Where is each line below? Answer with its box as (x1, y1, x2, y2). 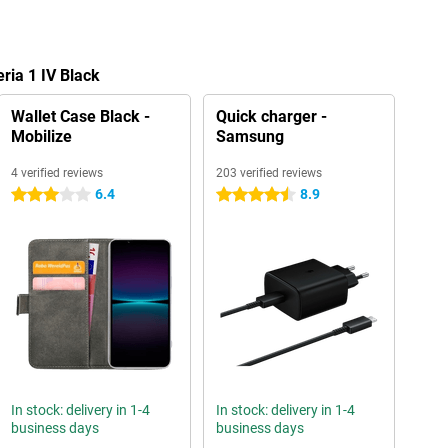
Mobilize (10, 127, 72, 146)
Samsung (215, 127, 284, 146)
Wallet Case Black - (10, 107, 150, 126)
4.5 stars (215, 187, 271, 203)
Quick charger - (215, 107, 327, 126)
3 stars (10, 187, 54, 203)
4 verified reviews (10, 166, 103, 180)
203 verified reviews (215, 166, 322, 180)
